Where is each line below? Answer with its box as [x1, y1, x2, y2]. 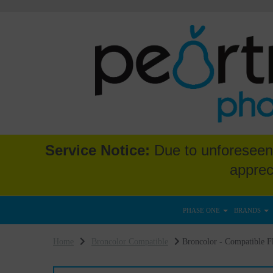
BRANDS [233, 207, 263, 214]
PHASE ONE [182, 207, 222, 214]
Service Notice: [44, 142, 150, 158]
